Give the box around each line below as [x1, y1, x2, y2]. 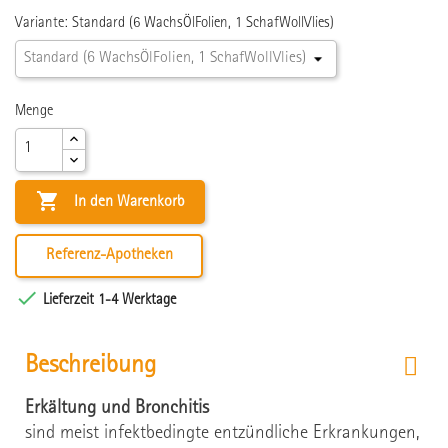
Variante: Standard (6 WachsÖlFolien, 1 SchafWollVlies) [15, 15, 334, 31]
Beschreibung [25, 353, 156, 379]
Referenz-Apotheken [45, 247, 173, 264]
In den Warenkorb [74, 195, 184, 212]
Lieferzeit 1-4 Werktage [39, 292, 176, 308]
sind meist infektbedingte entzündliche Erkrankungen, [25, 423, 420, 444]
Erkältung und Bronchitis [25, 398, 209, 419]
